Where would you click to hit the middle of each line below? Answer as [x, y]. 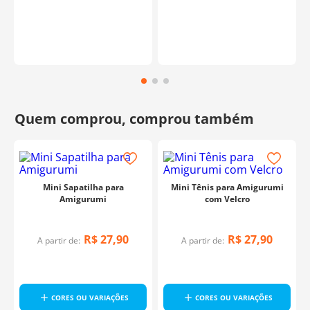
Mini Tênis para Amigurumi [227, 188]
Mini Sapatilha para [83, 188]
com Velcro [227, 199]
